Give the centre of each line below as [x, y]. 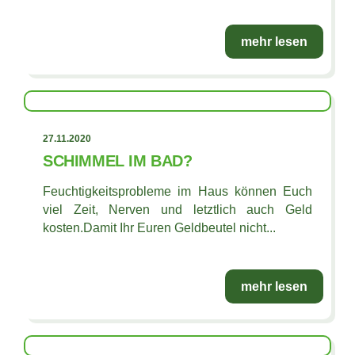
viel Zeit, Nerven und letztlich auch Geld [177, 209]
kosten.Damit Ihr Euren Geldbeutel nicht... [159, 227]
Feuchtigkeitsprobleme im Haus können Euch [177, 191]
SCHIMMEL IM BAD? [118, 160]
